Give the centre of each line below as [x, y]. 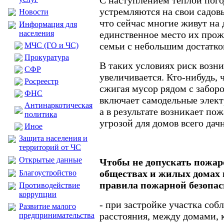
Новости [34, 12]
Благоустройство [48, 173]
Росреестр [41, 81]
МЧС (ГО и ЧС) [51, 45]
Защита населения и [53, 138]
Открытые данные [50, 160]
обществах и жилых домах [160, 173]
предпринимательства [57, 215]
